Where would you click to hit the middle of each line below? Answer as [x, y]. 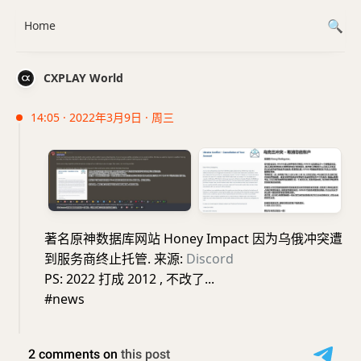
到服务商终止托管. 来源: [115, 258]
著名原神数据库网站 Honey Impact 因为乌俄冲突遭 [193, 238]
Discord [210, 258]
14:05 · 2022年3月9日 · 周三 [102, 117]
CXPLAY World [83, 78]
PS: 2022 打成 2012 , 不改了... [129, 278]
